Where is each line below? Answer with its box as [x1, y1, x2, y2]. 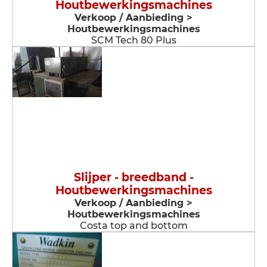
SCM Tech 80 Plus [91, 35, 176, 46]
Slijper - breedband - [73, 170, 194, 184]
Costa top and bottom [79, 220, 188, 231]
